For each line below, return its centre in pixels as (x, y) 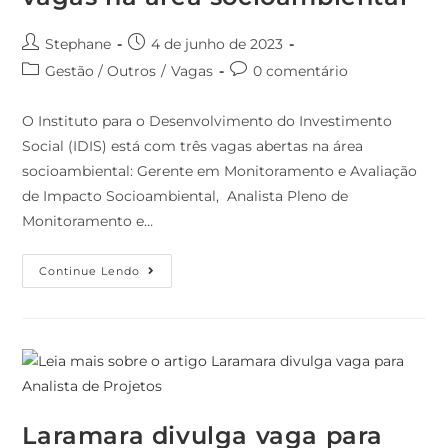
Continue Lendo (90, 271)
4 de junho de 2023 (217, 44)
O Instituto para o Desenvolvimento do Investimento (207, 121)
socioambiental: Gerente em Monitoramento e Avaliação (220, 171)
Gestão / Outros (101, 71)
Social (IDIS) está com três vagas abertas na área (193, 146)
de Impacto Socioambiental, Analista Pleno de (185, 196)
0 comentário (301, 71)
